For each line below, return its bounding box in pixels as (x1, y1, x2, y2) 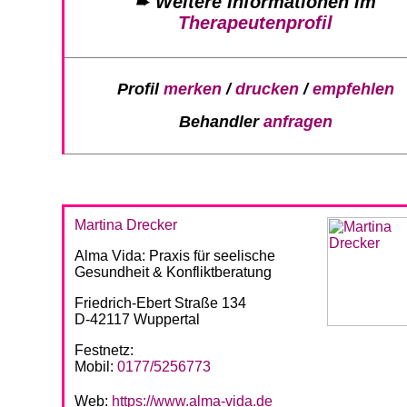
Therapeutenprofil (178, 12, 333, 33)
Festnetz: (74, 342, 134, 359)
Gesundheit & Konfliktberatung (74, 264, 272, 281)
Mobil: (74, 359, 117, 375)
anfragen (263, 112, 333, 131)
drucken (234, 80, 299, 99)
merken (163, 80, 222, 99)
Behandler (178, 112, 263, 131)
